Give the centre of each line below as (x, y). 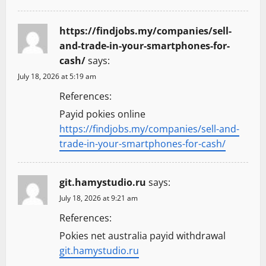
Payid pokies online (102, 114)
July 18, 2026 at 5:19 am (57, 76)
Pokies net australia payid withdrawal (142, 235)
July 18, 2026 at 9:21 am (99, 198)
